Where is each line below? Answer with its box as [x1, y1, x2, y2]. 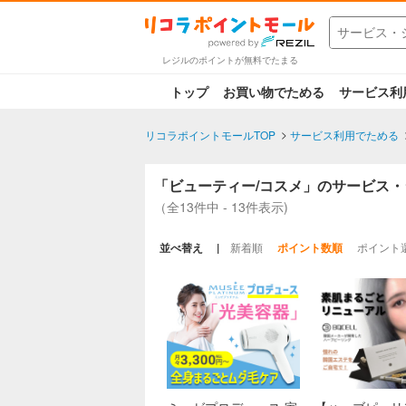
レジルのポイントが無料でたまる [161, 53, 298, 66]
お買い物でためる [223, 82, 324, 101]
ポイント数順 [277, 238, 343, 256]
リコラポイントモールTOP [145, 126, 275, 142]
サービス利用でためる [290, 126, 399, 142]
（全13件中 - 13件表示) [154, 197, 288, 216]
